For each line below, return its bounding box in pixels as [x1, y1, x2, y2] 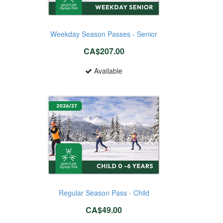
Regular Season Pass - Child [58, 187, 149, 198]
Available [92, 65, 123, 76]
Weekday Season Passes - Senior [50, 28, 158, 39]
